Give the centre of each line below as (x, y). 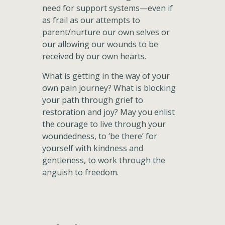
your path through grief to (93, 100)
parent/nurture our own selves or (106, 32)
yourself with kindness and (93, 148)
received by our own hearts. (94, 56)
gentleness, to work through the (104, 160)
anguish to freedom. (80, 172)
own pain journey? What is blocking (109, 88)
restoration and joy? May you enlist (108, 112)
